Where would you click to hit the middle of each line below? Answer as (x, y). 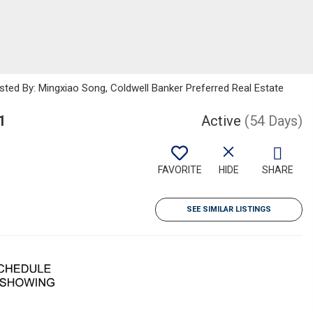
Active (221, 121)
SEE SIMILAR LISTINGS (229, 209)
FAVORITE (180, 170)
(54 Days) (274, 121)
